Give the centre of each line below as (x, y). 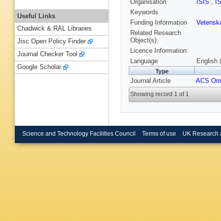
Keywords (144, 12)
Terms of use (159, 133)
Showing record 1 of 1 (160, 94)
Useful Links (36, 16)
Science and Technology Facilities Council (79, 133)
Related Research (156, 33)
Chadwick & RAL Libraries (55, 29)
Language (144, 61)
